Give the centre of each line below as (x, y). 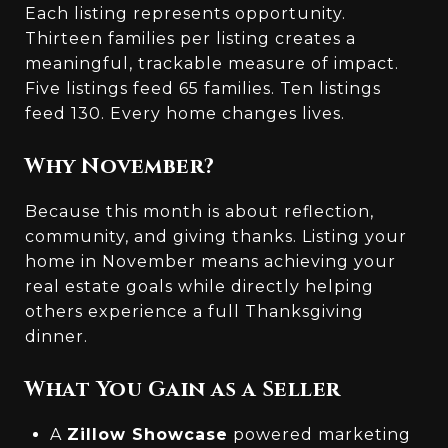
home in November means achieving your (210, 261)
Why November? (120, 166)
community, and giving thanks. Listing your (216, 236)
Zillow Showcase (147, 434)
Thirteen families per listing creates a (190, 38)
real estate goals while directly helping (199, 286)
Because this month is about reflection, (199, 211)
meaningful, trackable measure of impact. (212, 63)
